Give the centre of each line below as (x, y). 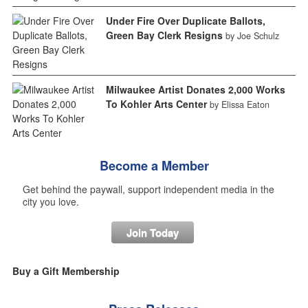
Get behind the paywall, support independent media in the (148, 189)
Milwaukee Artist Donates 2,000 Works (195, 90)
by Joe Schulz (252, 36)
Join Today (152, 233)
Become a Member (154, 166)
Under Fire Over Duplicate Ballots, (185, 21)
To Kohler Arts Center (156, 104)
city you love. (51, 202)
